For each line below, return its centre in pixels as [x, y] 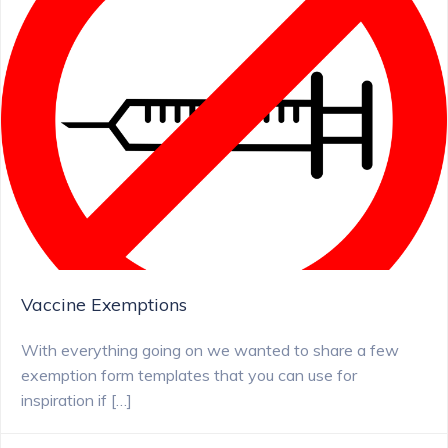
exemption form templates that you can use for [189, 375]
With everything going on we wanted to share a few [210, 350]
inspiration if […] [76, 400]
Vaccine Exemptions [104, 304]
